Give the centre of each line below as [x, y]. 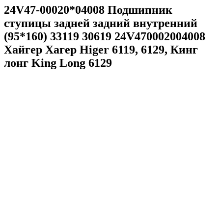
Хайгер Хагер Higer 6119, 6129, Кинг [101, 49]
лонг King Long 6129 [58, 63]
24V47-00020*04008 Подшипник [88, 10]
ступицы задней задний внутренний [101, 23]
